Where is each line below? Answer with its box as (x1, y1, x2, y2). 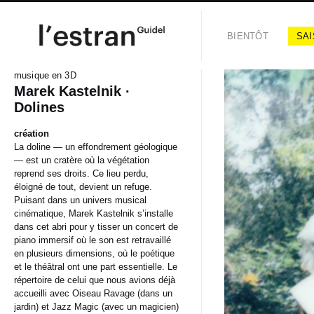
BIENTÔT (227, 30, 268, 41)
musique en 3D (14, 70, 76, 81)
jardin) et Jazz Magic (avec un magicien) (14, 301, 179, 312)
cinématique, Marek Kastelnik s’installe (14, 208, 173, 219)
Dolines (14, 100, 64, 115)
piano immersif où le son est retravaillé (14, 235, 171, 245)
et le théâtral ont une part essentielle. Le (14, 261, 177, 272)
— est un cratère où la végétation (14, 155, 149, 165)
